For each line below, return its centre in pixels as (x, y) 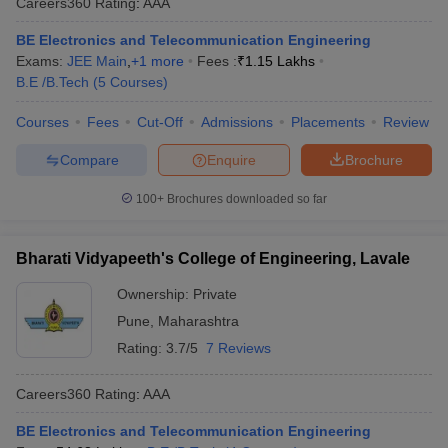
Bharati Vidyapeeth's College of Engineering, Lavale (213, 258)
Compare (89, 159)
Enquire (231, 159)
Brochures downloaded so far (245, 199)
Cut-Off (160, 122)
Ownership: (155, 294)
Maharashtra (198, 321)
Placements (328, 122)
